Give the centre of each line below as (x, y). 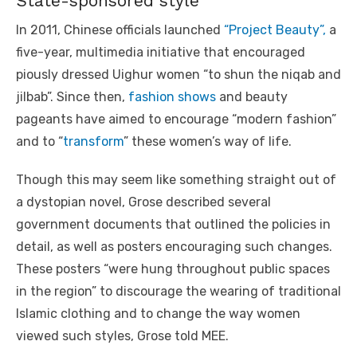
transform (93, 142)
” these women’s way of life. (211, 142)
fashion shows (172, 97)
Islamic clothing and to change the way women (158, 314)
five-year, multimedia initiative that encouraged (161, 53)
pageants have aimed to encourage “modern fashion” (176, 120)
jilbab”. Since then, (72, 97)
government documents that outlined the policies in (173, 225)
